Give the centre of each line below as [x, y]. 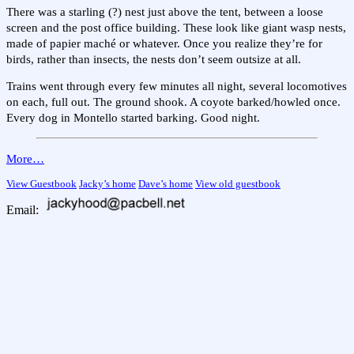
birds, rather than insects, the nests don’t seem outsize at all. [154, 59]
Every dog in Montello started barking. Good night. [133, 118]
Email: [24, 210]
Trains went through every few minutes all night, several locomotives [177, 87]
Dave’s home [166, 184]
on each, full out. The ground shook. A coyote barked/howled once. [173, 102]
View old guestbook [238, 184]
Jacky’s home [107, 184]
